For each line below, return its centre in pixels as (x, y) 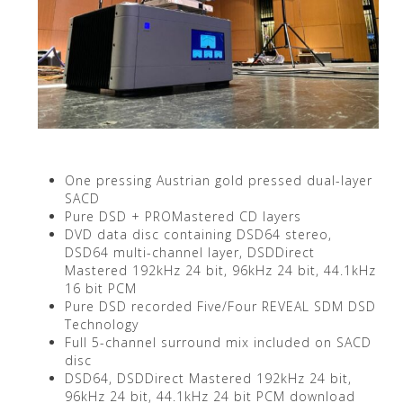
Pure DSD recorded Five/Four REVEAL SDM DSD (220, 306)
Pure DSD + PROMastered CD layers (183, 216)
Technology (101, 324)
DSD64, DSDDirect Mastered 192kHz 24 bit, (208, 378)
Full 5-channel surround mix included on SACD (218, 342)
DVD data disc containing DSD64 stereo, (198, 234)
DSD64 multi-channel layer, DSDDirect (189, 252)
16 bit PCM (100, 288)
